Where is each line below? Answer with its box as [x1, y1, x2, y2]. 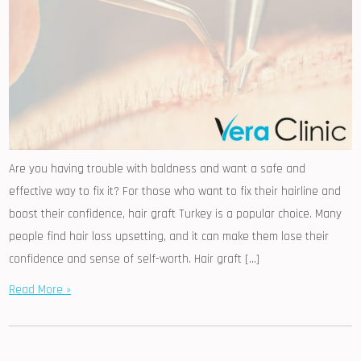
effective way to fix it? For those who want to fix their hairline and [9, 183, 342, 199]
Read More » [9, 281, 72, 297]
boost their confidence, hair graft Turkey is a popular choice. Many [9, 205, 342, 222]
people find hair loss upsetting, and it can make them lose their [9, 228, 330, 244]
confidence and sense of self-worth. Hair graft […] [9, 251, 260, 267]
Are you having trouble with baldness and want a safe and [9, 160, 306, 176]
